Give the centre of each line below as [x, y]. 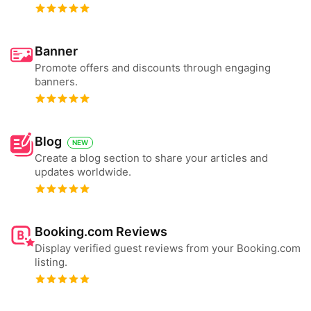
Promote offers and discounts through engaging [153, 68]
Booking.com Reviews [101, 232]
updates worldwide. [83, 172]
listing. [51, 262]
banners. [56, 82]
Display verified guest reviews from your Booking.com [168, 248]
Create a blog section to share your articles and [151, 158]
